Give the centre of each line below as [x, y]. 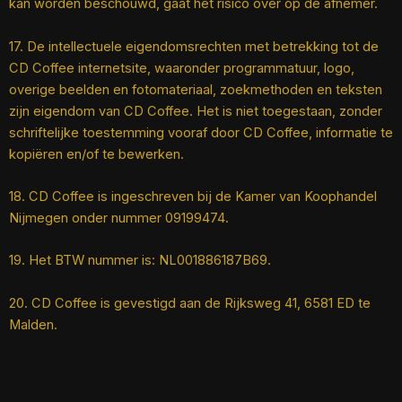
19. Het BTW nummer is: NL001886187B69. [140, 261]
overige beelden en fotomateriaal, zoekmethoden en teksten [196, 89]
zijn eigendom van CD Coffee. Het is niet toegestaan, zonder [196, 111]
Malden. [33, 324]
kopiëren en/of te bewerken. [96, 154]
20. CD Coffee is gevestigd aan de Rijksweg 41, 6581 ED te [190, 303]
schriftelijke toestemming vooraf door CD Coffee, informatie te [201, 132]
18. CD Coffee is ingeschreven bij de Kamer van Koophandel [193, 196]
